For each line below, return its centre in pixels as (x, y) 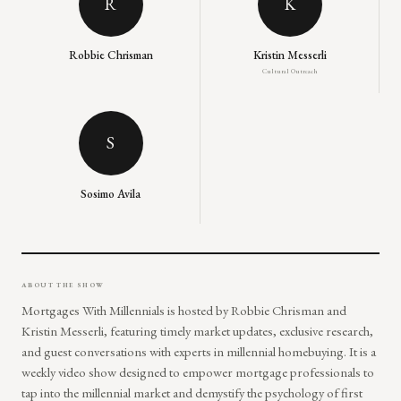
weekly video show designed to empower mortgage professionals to (198, 371)
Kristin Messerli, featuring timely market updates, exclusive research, (197, 330)
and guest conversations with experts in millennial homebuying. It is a (199, 351)
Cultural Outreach (290, 70)
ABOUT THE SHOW (63, 284)
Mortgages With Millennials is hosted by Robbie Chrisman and (184, 310)
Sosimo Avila (111, 193)
